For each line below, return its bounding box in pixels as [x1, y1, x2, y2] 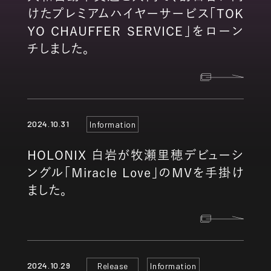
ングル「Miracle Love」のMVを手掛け [27, 166, 244, 178]
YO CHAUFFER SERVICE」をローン [27, 24, 244, 37]
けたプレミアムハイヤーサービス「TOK [27, 7, 244, 19]
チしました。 [27, 42, 90, 54]
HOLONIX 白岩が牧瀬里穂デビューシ [27, 148, 244, 161]
